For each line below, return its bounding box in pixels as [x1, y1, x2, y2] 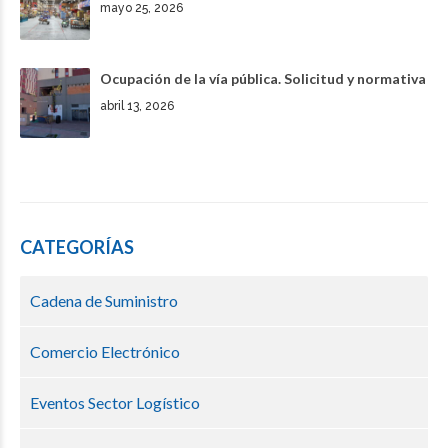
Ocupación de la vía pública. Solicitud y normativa [100, 70, 426, 88]
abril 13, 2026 [100, 99, 174, 114]
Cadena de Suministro [30, 291, 178, 311]
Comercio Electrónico [30, 342, 180, 362]
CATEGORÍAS [20, 236, 134, 259]
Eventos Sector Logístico [30, 393, 200, 413]
